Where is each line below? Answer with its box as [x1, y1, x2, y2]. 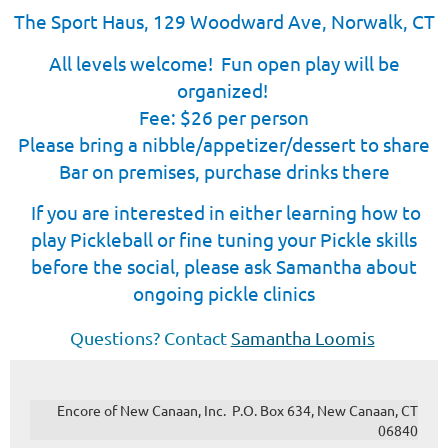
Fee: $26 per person [139, 105, 309, 129]
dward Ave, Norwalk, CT [229, 9, 435, 33]
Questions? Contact [69, 327, 227, 348]
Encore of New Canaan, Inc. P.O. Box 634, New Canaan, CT [57, 401, 418, 419]
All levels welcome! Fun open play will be [48, 51, 400, 75]
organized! [176, 78, 272, 102]
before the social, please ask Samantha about [31, 254, 417, 278]
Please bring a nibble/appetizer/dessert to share [18, 132, 430, 156]
